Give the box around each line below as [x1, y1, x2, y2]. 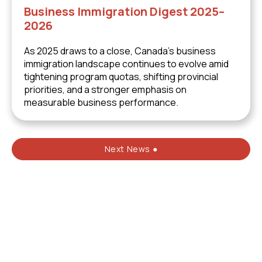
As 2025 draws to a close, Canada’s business [24, 44, 216, 57]
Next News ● [104, 143, 158, 154]
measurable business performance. [24, 96, 178, 109]
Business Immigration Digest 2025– [24, 4, 225, 19]
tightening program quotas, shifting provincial [24, 70, 218, 83]
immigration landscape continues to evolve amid [24, 57, 229, 70]
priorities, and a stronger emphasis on [24, 83, 187, 96]
